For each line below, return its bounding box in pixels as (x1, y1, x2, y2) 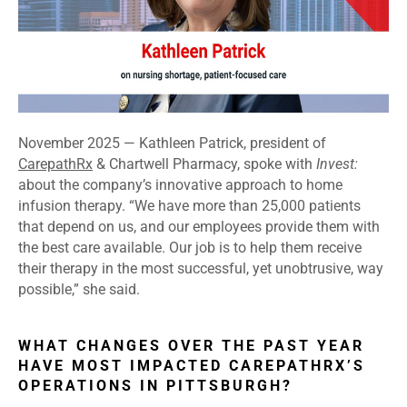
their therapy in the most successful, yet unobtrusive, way (18, 260, 383, 278)
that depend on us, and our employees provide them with (18, 218, 380, 236)
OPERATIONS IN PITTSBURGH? (18, 377, 293, 395)
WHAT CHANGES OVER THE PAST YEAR (18, 337, 364, 355)
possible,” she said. (18, 281, 140, 299)
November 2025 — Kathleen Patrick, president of (18, 134, 326, 153)
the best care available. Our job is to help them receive (18, 239, 362, 257)
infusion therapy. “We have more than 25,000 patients (18, 197, 361, 215)
